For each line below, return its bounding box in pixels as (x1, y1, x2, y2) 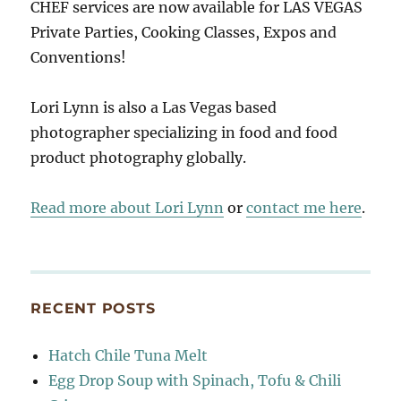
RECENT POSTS (30, 300, 156, 318)
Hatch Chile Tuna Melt (48, 346, 209, 365)
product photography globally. (30, 149, 247, 167)
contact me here (246, 199, 363, 218)
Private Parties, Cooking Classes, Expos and (30, 23, 337, 42)
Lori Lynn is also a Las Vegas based (30, 98, 277, 117)
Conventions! (30, 48, 127, 67)
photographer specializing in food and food (30, 124, 338, 142)
